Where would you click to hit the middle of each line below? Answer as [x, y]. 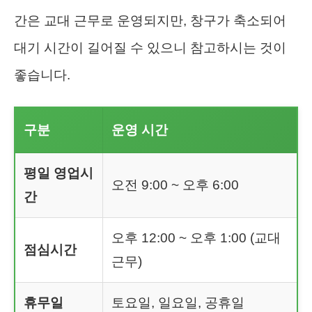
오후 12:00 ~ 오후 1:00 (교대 [196, 237]
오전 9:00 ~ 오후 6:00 [175, 185]
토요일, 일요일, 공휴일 [178, 302]
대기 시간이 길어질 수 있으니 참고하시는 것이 [150, 47]
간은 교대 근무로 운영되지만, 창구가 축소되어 [150, 20]
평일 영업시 [58, 173]
